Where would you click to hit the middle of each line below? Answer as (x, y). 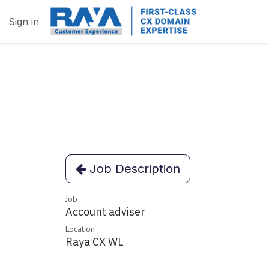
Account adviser (105, 212)
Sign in (24, 21)
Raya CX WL (94, 242)
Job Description (133, 169)
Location (80, 229)
